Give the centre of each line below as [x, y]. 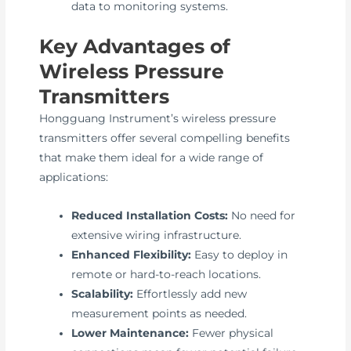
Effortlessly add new [190, 293]
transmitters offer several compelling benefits [165, 138]
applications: [74, 177]
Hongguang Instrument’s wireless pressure [158, 118]
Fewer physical [232, 333]
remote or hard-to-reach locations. [166, 274]
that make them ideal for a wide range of [152, 157]
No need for [262, 215]
